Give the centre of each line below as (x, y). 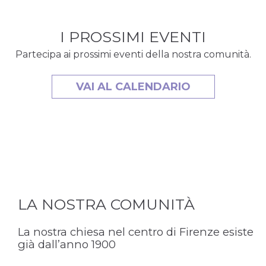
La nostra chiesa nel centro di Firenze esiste (136, 232)
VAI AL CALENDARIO (133, 87)
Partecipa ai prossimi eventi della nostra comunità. (133, 54)
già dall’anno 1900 (67, 244)
